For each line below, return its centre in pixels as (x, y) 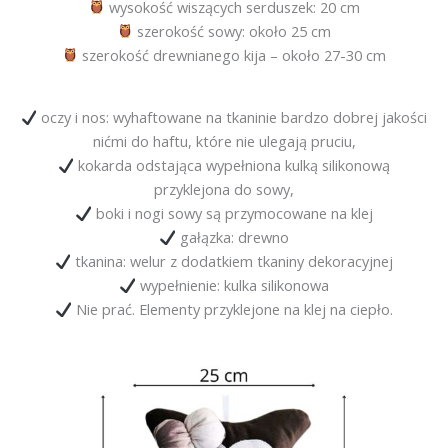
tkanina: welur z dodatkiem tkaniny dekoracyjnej (232, 261)
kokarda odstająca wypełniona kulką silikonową (232, 165)
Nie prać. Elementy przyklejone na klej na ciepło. (232, 309)
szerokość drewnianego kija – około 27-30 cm (232, 54)
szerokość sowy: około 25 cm (232, 30)
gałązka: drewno (232, 237)
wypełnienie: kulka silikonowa (232, 285)
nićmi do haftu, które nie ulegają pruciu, (224, 141)
